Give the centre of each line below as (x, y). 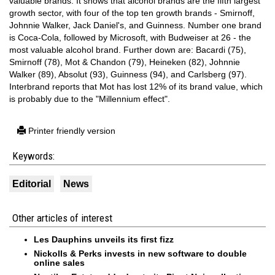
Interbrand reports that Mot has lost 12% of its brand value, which (136, 87)
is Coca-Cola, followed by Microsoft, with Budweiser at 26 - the (130, 37)
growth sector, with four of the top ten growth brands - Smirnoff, (132, 13)
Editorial (32, 184)
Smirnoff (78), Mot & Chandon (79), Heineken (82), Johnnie (125, 62)
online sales (59, 263)
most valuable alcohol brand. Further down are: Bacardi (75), (128, 50)
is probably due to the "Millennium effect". (90, 99)
